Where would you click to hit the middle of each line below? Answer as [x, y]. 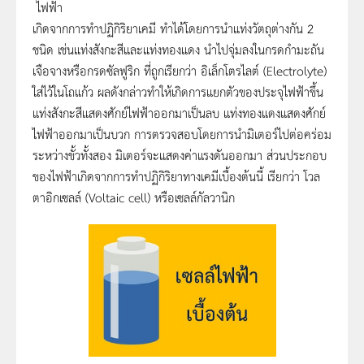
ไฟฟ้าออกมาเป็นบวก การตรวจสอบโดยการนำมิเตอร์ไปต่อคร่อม [182, 133]
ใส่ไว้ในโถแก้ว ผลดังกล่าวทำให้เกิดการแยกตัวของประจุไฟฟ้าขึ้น [178, 91]
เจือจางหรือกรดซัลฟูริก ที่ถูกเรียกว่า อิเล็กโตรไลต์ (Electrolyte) [180, 70]
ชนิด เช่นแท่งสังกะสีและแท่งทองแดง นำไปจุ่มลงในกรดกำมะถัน [178, 49]
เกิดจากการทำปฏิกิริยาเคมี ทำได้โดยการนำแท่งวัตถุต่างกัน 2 [173, 28]
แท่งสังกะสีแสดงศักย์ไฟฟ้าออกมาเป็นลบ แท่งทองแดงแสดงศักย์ [179, 112]
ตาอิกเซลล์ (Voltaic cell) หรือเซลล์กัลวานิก [134, 197]
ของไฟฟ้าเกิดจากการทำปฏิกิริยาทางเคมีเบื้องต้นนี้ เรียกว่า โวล [176, 175]
